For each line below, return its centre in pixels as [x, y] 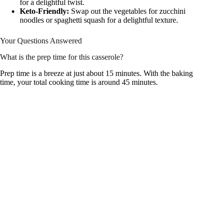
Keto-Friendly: [44, 11]
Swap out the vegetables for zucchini [127, 11]
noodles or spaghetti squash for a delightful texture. [99, 20]
